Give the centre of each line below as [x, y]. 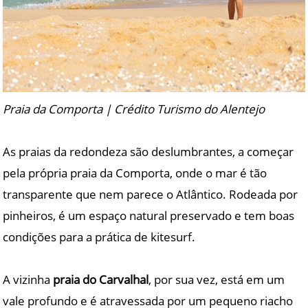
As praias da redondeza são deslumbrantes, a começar [148, 152]
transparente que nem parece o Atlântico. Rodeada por [151, 195]
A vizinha [28, 280]
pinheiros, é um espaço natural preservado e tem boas [149, 216]
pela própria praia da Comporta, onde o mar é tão [135, 173]
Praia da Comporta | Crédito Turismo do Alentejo [134, 109]
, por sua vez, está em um [217, 280]
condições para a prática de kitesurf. [99, 237]
